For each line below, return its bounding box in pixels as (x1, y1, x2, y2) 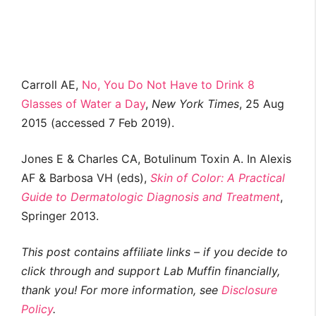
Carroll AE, (21, 78, 82, 92)
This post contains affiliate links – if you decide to (21, 245, 288, 260)
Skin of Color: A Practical (150, 171, 285, 186)
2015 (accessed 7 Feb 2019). (21, 116, 174, 130)
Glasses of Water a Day (21, 97, 145, 111)
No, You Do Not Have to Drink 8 (82, 78, 255, 92)
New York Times (152, 97, 239, 111)
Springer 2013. (21, 209, 99, 224)
